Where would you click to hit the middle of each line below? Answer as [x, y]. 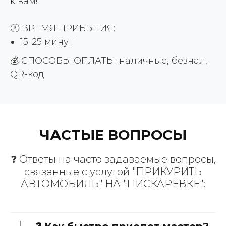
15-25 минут [47, 42]
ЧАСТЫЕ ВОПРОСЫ [113, 135]
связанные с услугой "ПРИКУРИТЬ [113, 172]
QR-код [27, 74]
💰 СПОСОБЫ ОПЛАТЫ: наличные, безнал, [109, 61]
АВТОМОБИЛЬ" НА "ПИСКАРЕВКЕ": [113, 184]
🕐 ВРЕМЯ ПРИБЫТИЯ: [63, 29]
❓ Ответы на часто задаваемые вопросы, [113, 160]
